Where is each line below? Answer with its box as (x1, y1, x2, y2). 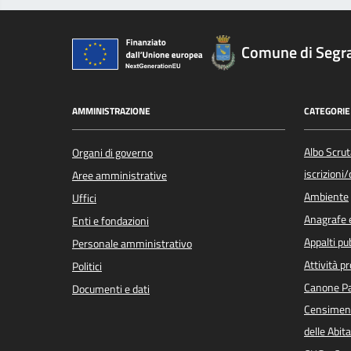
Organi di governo (72, 144, 153, 162)
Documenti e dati (72, 280, 150, 299)
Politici (72, 258, 102, 276)
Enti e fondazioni (72, 212, 149, 230)
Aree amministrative (72, 167, 167, 185)
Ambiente (304, 188, 349, 206)
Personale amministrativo (72, 235, 192, 253)
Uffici (72, 190, 96, 208)
